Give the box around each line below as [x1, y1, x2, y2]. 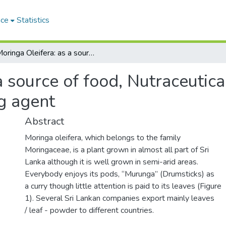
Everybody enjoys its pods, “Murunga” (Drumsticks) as [25, 168, 214, 180]
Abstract [25, 115, 64, 128]
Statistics [17, 15, 50, 26]
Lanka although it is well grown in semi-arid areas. [25, 156, 198, 167]
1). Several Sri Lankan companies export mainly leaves [25, 193, 214, 204]
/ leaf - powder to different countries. [25, 205, 154, 216]
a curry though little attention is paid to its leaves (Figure [25, 181, 221, 192]
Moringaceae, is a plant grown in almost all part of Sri [25, 144, 209, 155]
